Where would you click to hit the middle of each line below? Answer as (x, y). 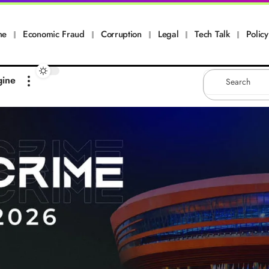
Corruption (121, 34)
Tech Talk (212, 34)
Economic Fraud (54, 34)
